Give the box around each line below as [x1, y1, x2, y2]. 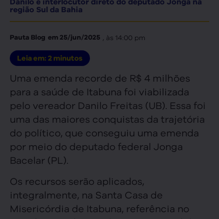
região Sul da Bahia [10, 5, 83, 15]
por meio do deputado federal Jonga [10, 139, 183, 153]
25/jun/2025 [58, 33, 100, 42]
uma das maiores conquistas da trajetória [10, 112, 205, 126]
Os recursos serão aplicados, [10, 174, 144, 187]
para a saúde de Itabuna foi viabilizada [10, 85, 189, 98]
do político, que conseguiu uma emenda [10, 126, 199, 139]
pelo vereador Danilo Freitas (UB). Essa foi [10, 98, 206, 112]
